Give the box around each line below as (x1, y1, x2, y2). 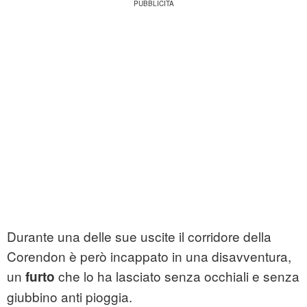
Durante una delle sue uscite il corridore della (7, 227, 271, 246)
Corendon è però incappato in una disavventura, (7, 247, 291, 266)
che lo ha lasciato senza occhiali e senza (55, 267, 299, 286)
